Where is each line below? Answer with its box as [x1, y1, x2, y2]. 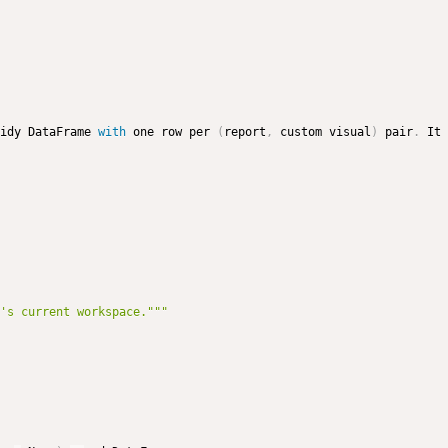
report [224, 125, 266, 140]
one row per [126, 125, 217, 140]
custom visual [273, 125, 371, 140]
